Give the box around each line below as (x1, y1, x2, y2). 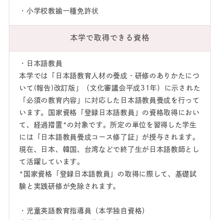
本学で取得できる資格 (70, 34, 150, 42)
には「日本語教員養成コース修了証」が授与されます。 (19, 134, 200, 141)
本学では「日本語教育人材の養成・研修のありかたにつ (19, 72, 200, 80)
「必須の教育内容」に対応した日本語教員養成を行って (19, 97, 200, 104)
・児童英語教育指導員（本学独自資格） (19, 207, 149, 215)
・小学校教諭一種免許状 (19, 7, 99, 15)
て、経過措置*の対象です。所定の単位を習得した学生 (19, 121, 197, 129)
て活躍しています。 (19, 158, 84, 165)
